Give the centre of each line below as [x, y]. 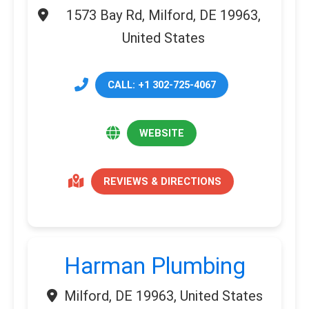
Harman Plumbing [154, 267]
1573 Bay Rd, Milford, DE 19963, [163, 15]
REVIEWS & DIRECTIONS [162, 182]
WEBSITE [161, 133]
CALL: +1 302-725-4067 [161, 84]
